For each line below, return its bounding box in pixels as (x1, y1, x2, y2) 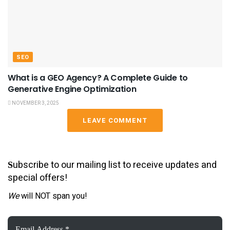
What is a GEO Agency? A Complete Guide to (8, 71, 188, 84)
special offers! (8, 170, 67, 185)
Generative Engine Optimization (8, 83, 137, 95)
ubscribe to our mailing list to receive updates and (13, 158, 217, 172)
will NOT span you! (19, 190, 87, 203)
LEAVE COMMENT (83, 115, 147, 125)
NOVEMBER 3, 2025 (11, 99, 59, 107)
